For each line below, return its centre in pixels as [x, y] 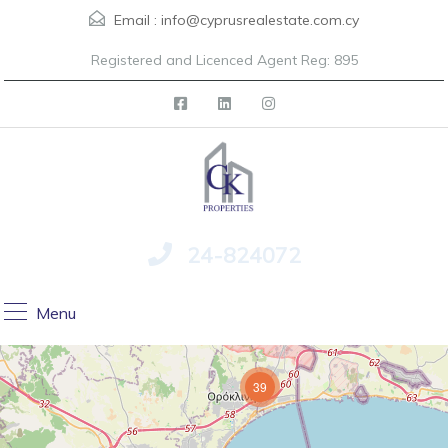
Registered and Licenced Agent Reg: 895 [224, 60]
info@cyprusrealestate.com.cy [260, 20]
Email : [135, 20]
